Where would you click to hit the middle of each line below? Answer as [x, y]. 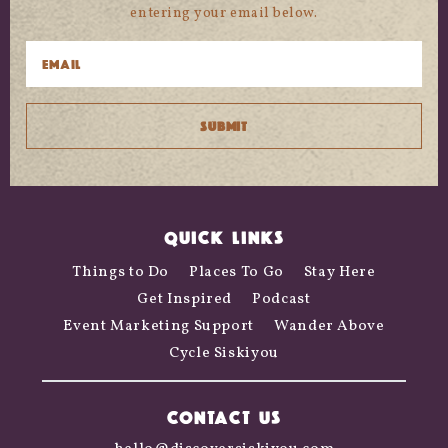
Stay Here [339, 272]
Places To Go [236, 272]
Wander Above [329, 326]
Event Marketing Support [159, 326]
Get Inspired [185, 299]
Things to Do [121, 272]
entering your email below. [224, 14]
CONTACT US [224, 416]
